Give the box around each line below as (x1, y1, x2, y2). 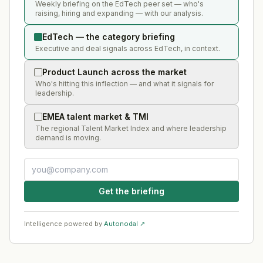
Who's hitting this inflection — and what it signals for (35, 79, 214, 88)
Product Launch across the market (42, 66, 187, 77)
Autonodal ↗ (104, 219, 145, 228)
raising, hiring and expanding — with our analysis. (35, 8, 203, 18)
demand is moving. (35, 133, 101, 142)
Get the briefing (99, 186, 164, 196)
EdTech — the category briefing (42, 31, 175, 42)
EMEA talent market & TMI (42, 111, 149, 122)
